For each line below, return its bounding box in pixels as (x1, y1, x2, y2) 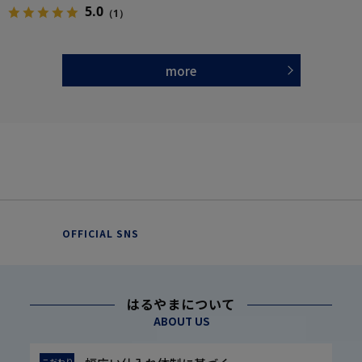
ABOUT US (153, 314, 209, 330)
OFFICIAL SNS (61, 225, 139, 240)
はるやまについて (126, 294, 236, 314)
